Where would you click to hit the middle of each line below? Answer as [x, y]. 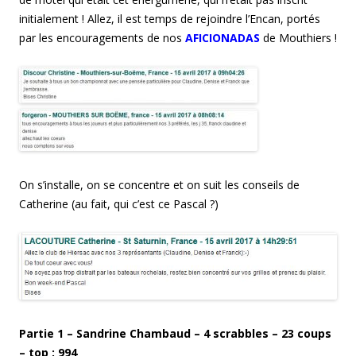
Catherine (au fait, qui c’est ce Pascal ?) [119, 203]
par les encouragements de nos [102, 37]
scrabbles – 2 [250, 333]
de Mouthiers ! [300, 37]
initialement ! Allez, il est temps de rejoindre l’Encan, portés [170, 18]
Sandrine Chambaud [133, 333]
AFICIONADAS [222, 37]
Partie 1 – [48, 333]
